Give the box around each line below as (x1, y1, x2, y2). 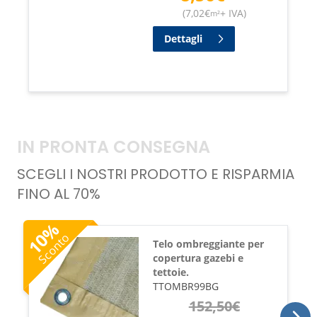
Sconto (35, 229, 72, 267)
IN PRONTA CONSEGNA (17, 134, 210, 163)
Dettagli (163, 31, 202, 45)
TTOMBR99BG (152, 279, 219, 293)
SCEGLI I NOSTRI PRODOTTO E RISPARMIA (17, 163, 294, 187)
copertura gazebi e (152, 250, 243, 265)
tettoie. (152, 265, 189, 279)
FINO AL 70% (17, 183, 100, 207)
